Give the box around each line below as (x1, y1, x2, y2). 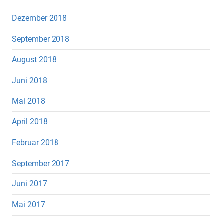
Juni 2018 (12, 75, 47, 85)
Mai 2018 (12, 96, 45, 106)
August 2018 (12, 55, 56, 64)
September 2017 (12, 158, 69, 168)
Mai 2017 (12, 200, 45, 210)
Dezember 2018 (12, 13, 67, 23)
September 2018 (12, 34, 69, 44)
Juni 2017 (12, 179, 47, 189)
